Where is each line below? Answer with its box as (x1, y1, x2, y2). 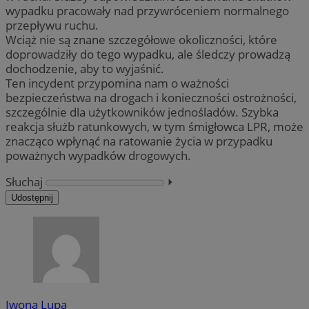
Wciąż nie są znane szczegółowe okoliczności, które (6, 31, 277, 48)
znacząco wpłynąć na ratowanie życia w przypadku (6, 132, 272, 149)
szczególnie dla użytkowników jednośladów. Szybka (6, 103, 279, 120)
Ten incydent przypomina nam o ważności (6, 74, 229, 91)
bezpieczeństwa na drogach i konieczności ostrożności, (6, 89, 297, 106)
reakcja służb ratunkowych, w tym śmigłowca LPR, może (6, 118, 303, 134)
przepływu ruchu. (6, 17, 99, 33)
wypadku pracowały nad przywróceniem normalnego (6, 2, 289, 19)
